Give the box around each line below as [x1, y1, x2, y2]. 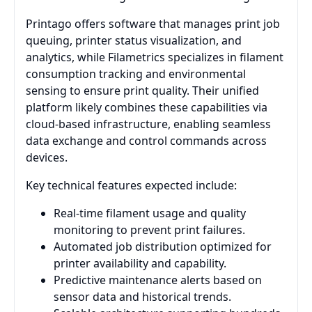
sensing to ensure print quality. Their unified [26, 83, 259, 99]
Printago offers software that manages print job [26, 16, 280, 32]
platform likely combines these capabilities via [26, 100, 267, 116]
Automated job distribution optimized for [54, 239, 272, 255]
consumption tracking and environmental [26, 66, 246, 82]
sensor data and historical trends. [54, 289, 231, 305]
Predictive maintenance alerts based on [54, 272, 262, 288]
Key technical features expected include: [26, 178, 237, 194]
